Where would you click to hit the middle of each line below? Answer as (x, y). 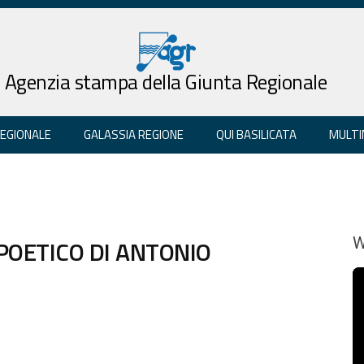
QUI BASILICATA (256, 134)
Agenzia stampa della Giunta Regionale (166, 82)
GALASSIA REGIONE (134, 134)
